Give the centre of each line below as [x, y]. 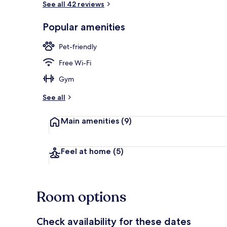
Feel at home [87, 151]
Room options [81, 197]
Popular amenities [84, 27]
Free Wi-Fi [75, 63]
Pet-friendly [78, 46]
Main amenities [91, 121]
